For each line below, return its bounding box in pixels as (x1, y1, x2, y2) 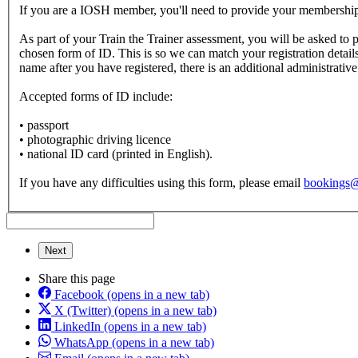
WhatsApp (54, 336, 109, 350)
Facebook (54, 288, 104, 302)
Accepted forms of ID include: (19, 89, 173, 104)
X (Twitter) (54, 304, 111, 318)
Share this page (38, 272, 115, 286)
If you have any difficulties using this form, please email (19, 176, 304, 190)
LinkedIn (54, 320, 101, 334)
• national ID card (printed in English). (19, 147, 213, 161)
